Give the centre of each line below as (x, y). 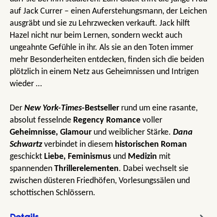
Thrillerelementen (86, 169)
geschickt (27, 156)
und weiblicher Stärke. (132, 132)
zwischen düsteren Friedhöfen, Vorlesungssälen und (100, 181)
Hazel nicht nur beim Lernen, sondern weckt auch (96, 35)
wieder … (26, 84)
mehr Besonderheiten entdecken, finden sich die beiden (107, 60)
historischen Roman (151, 144)
